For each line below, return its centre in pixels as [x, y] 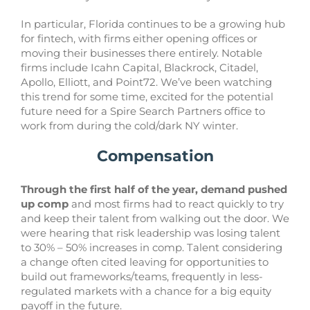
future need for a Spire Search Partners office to [143, 111]
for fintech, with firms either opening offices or [139, 39]
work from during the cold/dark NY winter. [129, 126]
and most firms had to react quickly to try [176, 204]
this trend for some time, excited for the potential [147, 97]
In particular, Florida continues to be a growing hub [153, 24]
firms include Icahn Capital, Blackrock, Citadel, [139, 68]
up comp [45, 204]
